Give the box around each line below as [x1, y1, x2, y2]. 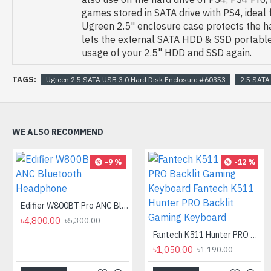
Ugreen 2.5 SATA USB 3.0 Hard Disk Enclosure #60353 [46, 74, 226, 84]
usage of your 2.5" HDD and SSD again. [82, 47, 252, 59]
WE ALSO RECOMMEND [12, 126, 103, 137]
